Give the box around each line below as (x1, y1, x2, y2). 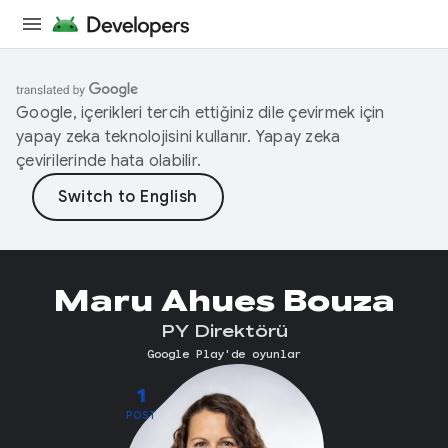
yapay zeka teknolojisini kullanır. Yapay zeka (16, 127, 341, 147)
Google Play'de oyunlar (147, 346, 301, 361)
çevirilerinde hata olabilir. (16, 151, 201, 171)
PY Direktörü (160, 322, 288, 342)
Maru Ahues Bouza (53, 282, 395, 320)
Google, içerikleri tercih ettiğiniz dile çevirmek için (16, 103, 385, 123)
